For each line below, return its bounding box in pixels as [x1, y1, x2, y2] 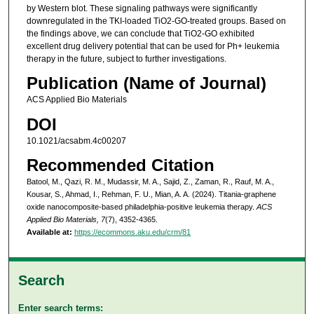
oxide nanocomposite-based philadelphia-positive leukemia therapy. [26, 203, 257, 212]
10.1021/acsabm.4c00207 [26, 135, 126, 146]
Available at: [26, 228, 72, 237]
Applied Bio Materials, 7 [26, 215, 105, 224]
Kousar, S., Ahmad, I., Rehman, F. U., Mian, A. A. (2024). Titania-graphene [26, 190, 276, 199]
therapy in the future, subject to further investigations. [26, 53, 226, 64]
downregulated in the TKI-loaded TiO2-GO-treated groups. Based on [26, 15, 286, 26]
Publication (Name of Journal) [26, 74, 266, 93]
